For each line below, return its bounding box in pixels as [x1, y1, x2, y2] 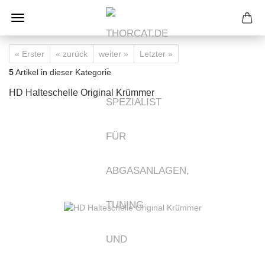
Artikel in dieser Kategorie [14, 67, 111, 77]
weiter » [99, 49, 128, 59]
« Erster [15, 49, 44, 59]
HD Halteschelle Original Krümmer [9, 88, 154, 98]
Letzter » [140, 49, 173, 59]
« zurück [56, 49, 88, 59]
